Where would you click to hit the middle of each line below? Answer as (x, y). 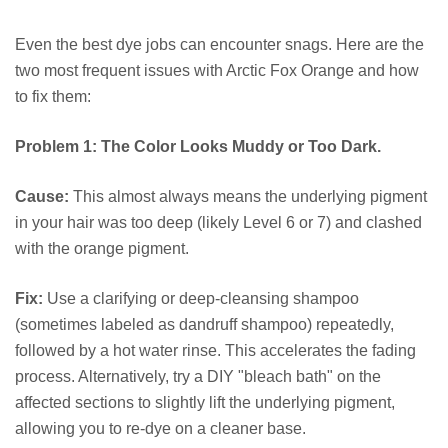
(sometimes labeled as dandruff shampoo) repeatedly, (204, 324)
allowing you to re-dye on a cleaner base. (160, 428)
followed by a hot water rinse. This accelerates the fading (215, 350)
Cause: (42, 196)
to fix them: (53, 96)
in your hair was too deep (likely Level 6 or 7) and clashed (218, 222)
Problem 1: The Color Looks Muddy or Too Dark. (198, 146)
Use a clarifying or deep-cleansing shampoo (201, 298)
